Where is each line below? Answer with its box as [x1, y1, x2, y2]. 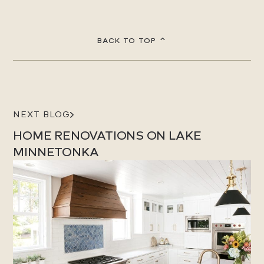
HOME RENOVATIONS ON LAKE [13, 128, 202, 143]
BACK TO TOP [97, 37, 156, 45]
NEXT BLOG [13, 110, 71, 120]
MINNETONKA [13, 145, 100, 160]
